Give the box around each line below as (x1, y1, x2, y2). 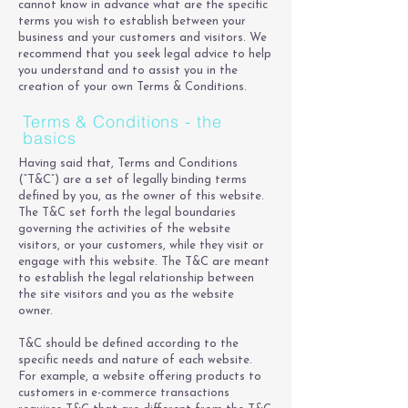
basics (23, 127, 76, 148)
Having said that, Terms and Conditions (18, 158, 238, 169)
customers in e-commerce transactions (18, 387, 229, 399)
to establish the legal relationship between (18, 272, 254, 284)
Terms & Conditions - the (23, 111, 222, 132)
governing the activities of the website (18, 223, 230, 235)
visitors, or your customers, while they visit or (18, 240, 264, 251)
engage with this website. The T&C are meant (18, 256, 270, 268)
